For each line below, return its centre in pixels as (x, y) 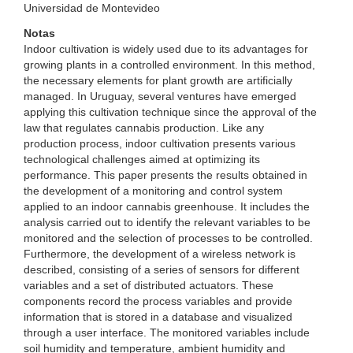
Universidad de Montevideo (92, 8)
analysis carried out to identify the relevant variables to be (167, 222)
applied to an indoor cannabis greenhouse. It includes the (167, 206)
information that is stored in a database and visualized (158, 317)
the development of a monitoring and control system (153, 191)
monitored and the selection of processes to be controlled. (168, 238)
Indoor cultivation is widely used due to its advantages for (166, 49)
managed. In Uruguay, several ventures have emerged (160, 96)
